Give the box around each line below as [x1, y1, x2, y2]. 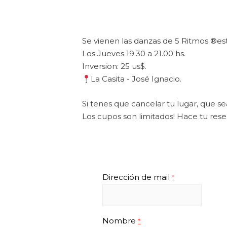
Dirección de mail [102, 172, 172, 182]
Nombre [102, 215, 138, 225]
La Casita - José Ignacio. [91, 74, 182, 84]
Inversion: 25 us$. [82, 61, 146, 71]
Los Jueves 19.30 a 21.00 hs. [82, 49, 185, 58]
